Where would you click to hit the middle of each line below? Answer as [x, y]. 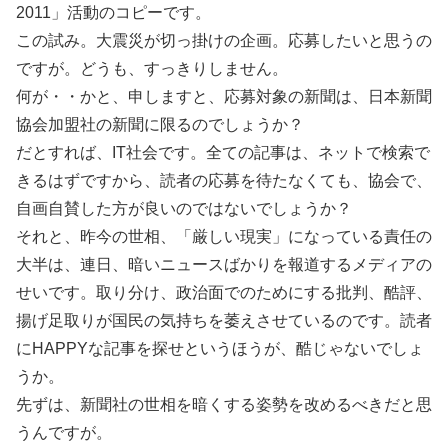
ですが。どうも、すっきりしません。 [152, 68]
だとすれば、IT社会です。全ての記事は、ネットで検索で [223, 152]
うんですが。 [64, 432]
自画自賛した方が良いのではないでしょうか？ [184, 208]
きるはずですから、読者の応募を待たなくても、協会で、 [224, 180]
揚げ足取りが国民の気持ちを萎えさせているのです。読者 [224, 320]
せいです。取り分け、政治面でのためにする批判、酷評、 [224, 292]
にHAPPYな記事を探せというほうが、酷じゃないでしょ [220, 348]
